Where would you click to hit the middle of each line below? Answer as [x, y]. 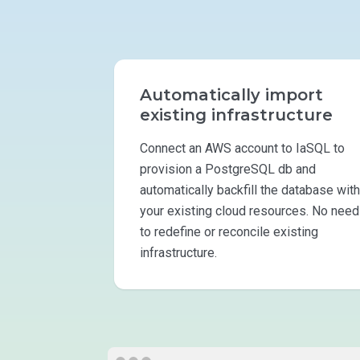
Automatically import [231, 94]
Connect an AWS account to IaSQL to [242, 148]
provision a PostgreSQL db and [228, 169]
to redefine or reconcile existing [229, 231]
